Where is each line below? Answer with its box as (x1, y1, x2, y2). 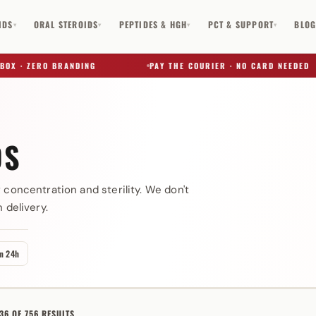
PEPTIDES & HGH (119, 18, 188, 30)
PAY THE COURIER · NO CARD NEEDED (123, 60, 284, 71)
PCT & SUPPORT (207, 18, 274, 30)
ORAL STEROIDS (33, 18, 99, 30)
